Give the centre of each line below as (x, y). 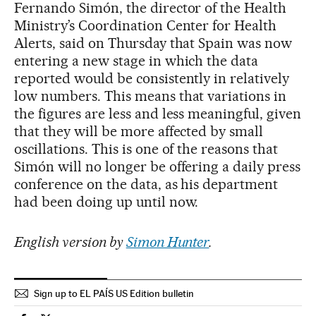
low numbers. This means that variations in (151, 96)
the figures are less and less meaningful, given (158, 114)
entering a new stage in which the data (136, 61)
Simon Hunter (168, 242)
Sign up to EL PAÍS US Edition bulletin (114, 294)
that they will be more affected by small (139, 132)
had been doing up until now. (107, 202)
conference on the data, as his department (146, 184)
